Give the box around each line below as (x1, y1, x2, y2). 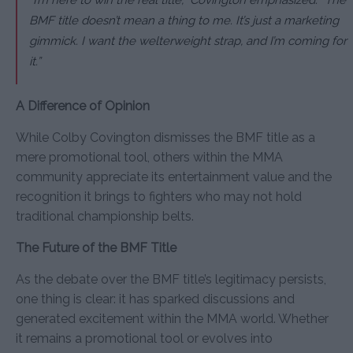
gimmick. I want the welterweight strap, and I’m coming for (29, 33, 347, 48)
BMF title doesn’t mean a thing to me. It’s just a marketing (29, 13, 339, 28)
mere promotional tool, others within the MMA (16, 149, 283, 165)
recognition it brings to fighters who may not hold (16, 188, 302, 204)
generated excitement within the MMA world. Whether (16, 310, 329, 326)
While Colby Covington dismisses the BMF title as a (16, 129, 315, 145)
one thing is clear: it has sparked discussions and (16, 291, 295, 307)
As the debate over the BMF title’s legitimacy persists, (16, 271, 326, 287)
